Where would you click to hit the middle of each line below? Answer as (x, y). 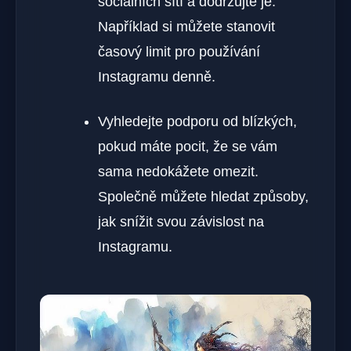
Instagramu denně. (157, 76)
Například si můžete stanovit (186, 26)
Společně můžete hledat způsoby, (203, 196)
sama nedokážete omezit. (178, 171)
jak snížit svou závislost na (181, 221)
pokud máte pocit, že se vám (188, 146)
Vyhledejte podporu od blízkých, (197, 121)
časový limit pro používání (179, 51)
